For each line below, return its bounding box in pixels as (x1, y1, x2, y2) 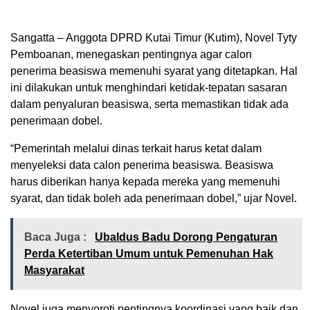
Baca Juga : (24, 230, 89, 243)
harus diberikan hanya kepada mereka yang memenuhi (10, 175, 280, 188)
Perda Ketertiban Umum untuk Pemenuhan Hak (24, 247, 273, 259)
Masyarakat (24, 264, 84, 276)
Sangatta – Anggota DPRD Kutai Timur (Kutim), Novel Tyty (10, 31, 297, 44)
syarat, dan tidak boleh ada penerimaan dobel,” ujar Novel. (10, 192, 297, 204)
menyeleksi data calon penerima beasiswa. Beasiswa (10, 158, 273, 171)
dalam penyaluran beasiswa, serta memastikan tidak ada (10, 98, 289, 110)
